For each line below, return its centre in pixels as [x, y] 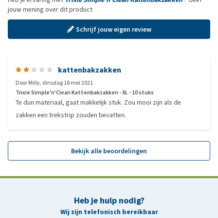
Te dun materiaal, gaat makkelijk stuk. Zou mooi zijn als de [98, 102]
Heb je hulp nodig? [109, 200]
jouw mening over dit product [50, 9]
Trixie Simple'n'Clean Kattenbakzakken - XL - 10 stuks [85, 92]
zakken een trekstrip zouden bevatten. [71, 115]
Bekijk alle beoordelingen [109, 151]
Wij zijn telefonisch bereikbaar [109, 212]
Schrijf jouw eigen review [113, 29]
